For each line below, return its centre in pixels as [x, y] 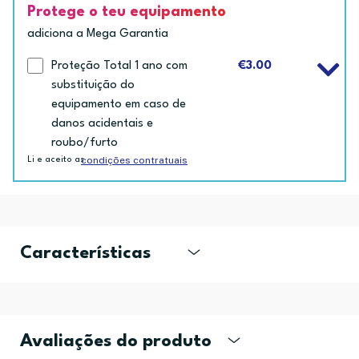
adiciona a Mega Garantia [98, 34]
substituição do [93, 85]
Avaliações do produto [116, 341]
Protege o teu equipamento [127, 12]
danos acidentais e [102, 123]
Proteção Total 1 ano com [119, 66]
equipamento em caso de [119, 104]
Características [85, 253]
